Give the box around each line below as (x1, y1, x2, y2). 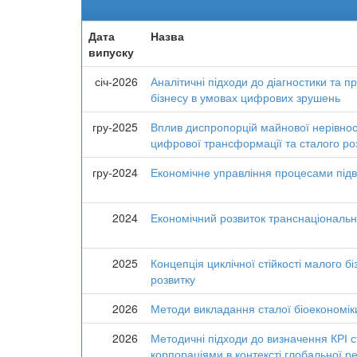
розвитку (151, 271, 195, 287)
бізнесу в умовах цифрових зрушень (151, 89, 340, 105)
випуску (88, 44, 134, 60)
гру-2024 (92, 164, 138, 180)
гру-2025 (92, 119, 138, 135)
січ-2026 (95, 73, 138, 89)
